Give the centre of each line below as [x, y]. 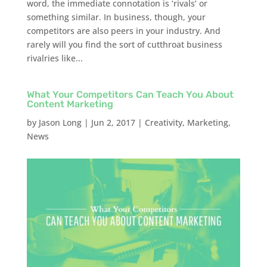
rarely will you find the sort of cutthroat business [124, 45]
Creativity [163, 123]
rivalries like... [55, 58]
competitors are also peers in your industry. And [123, 31]
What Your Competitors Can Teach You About [130, 95]
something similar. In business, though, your [116, 17]
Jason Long [60, 123]
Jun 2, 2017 [113, 123]
